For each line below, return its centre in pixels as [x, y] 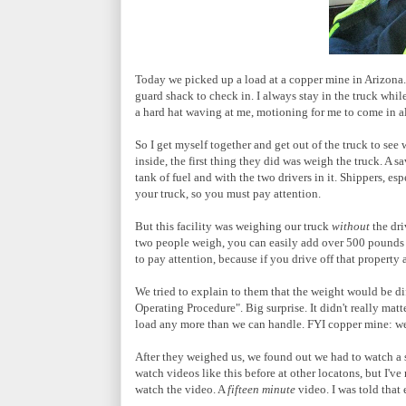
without [351, 226]
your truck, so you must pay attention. [228, 193]
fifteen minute [261, 389]
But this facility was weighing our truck [233, 226]
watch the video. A [181, 389]
